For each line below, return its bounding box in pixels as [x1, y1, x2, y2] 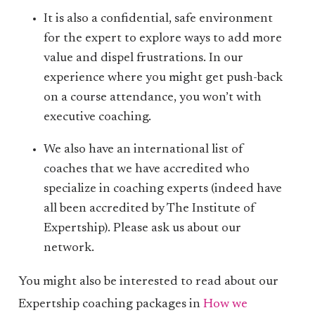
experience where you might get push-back [44, 72, 283, 84]
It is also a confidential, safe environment [44, 13, 274, 25]
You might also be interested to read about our [18, 276, 278, 288]
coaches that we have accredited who [44, 163, 250, 176]
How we [202, 298, 247, 311]
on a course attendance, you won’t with [44, 91, 262, 104]
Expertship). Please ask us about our [44, 222, 242, 235]
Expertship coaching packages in [18, 298, 203, 311]
